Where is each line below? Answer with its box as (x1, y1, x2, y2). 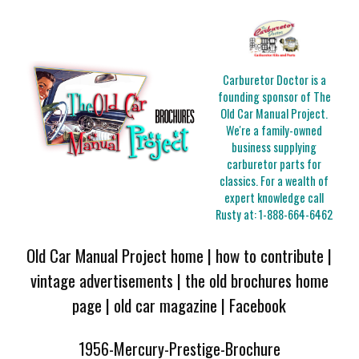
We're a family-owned (226, 122, 323, 139)
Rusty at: (216, 206, 260, 224)
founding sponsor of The (217, 88, 331, 106)
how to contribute (216, 242, 325, 268)
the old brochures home (184, 267, 329, 292)
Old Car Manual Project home (26, 242, 204, 268)
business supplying (232, 139, 317, 156)
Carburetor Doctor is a (222, 71, 326, 89)
